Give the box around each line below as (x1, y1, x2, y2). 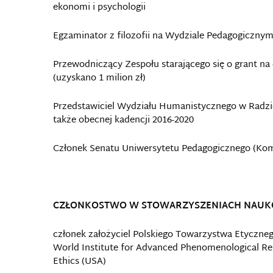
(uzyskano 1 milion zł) (53, 70, 146, 87)
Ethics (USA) (53, 253, 106, 270)
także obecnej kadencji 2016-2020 (53, 112, 194, 129)
